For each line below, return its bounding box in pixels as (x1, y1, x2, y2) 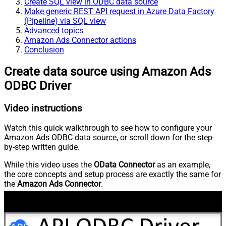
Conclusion (24, 44, 64, 54)
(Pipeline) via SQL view (24, 16, 106, 26)
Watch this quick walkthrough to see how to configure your (4, 123, 212, 133)
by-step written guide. (4, 142, 80, 152)
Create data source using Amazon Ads (4, 64, 211, 79)
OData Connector (94, 160, 155, 170)
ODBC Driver (4, 78, 71, 93)
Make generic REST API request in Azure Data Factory (24, 6, 214, 16)
